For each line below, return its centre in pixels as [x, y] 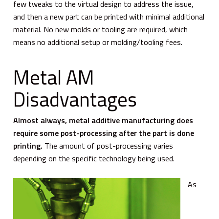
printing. [28, 145]
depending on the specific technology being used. [94, 158]
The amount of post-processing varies [108, 145]
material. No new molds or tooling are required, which [100, 29]
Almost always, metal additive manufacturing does [103, 120]
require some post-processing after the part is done [103, 133]
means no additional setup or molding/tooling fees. [98, 42]
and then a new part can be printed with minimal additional [109, 16]
